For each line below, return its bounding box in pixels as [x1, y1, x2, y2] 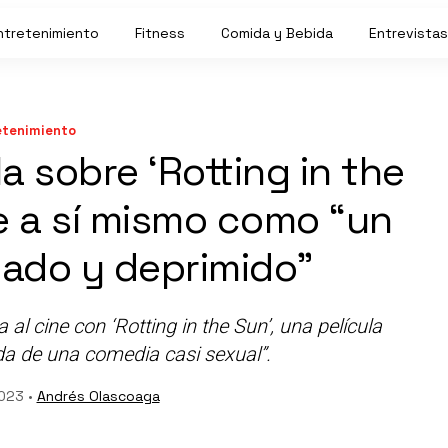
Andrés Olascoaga [36, 387, 160, 405]
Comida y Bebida [221, 24, 333, 42]
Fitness [135, 24, 185, 42]
